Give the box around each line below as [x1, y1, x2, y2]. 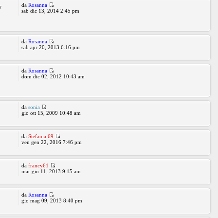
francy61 [28, 163, 49, 168]
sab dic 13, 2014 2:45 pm [21, 8, 79, 14]
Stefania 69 [28, 133, 54, 139]
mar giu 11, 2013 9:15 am [21, 168, 81, 174]
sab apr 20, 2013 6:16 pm [21, 44, 80, 50]
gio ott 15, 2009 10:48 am [21, 110, 81, 116]
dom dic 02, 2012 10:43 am [21, 73, 85, 79]
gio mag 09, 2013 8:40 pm [21, 198, 82, 203]
